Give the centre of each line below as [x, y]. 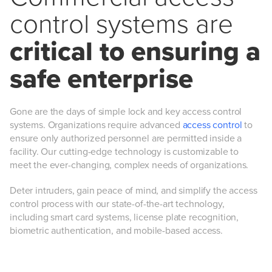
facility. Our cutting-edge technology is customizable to [124, 151]
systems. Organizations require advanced [96, 125]
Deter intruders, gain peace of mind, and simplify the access [134, 190]
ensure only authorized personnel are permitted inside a [126, 138]
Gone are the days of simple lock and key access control [126, 111]
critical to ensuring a [135, 52]
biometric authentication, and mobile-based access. [116, 230]
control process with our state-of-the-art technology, [117, 204]
